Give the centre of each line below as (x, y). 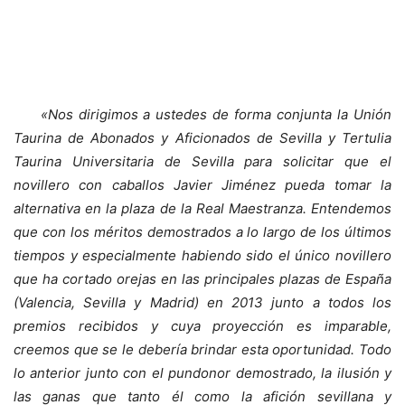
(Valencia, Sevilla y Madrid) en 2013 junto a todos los (202, 302)
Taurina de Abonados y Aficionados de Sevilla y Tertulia (202, 138)
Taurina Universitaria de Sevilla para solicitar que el (202, 161)
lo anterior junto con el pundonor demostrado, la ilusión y (202, 373)
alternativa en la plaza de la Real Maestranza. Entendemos (202, 208)
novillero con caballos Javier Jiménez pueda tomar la (202, 185)
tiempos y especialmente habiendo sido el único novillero (202, 255)
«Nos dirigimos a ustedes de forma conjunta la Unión (216, 114)
